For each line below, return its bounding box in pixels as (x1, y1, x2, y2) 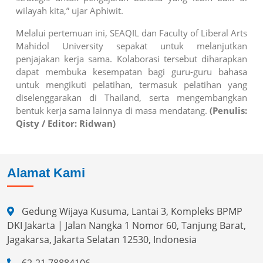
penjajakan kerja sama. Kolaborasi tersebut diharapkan (16, 52, 247, 65)
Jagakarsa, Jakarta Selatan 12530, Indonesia (7, 232, 197, 246)
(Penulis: (210, 104, 247, 116)
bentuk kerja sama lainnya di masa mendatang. (16, 104, 210, 116)
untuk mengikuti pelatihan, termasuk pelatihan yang (16, 78, 247, 90)
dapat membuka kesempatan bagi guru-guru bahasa (16, 65, 247, 77)
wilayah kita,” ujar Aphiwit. (16, 4, 123, 16)
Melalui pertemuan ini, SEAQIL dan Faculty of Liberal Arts (16, 26, 247, 39)
